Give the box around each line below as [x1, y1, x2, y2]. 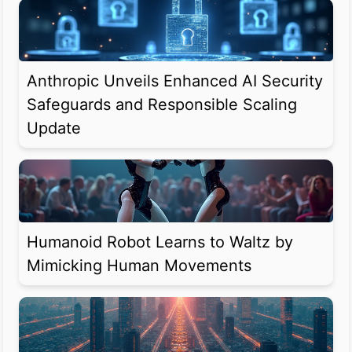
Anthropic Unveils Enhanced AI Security [27, 71, 323, 91]
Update [27, 119, 81, 138]
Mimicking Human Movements [27, 256, 251, 276]
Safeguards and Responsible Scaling [27, 95, 297, 115]
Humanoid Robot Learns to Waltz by [27, 233, 293, 252]
